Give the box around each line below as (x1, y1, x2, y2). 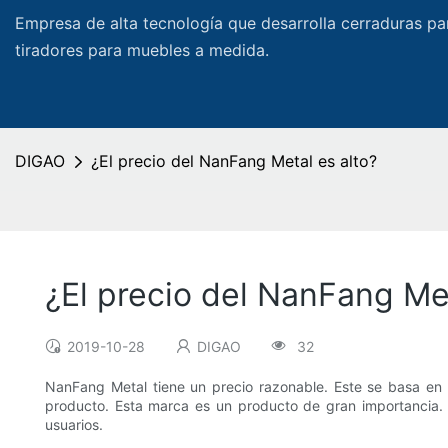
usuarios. (45, 416, 103, 434)
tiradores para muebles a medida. (15, 40, 269, 60)
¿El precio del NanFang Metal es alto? (91, 151, 377, 171)
